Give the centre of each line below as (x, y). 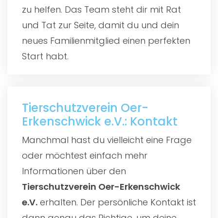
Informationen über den (74, 171)
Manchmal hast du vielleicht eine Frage (107, 140)
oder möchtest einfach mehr (85, 155)
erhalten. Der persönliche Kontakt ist (117, 202)
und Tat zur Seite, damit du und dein (100, 25)
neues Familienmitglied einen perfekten (106, 40)
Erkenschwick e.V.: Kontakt (100, 121)
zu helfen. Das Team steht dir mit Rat (101, 9)
